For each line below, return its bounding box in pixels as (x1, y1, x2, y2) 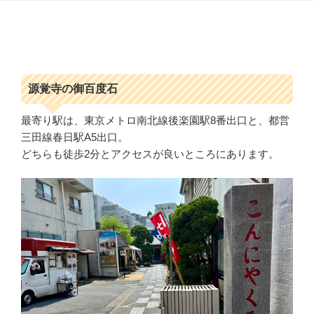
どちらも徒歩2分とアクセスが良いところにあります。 (21, 147, 279, 160)
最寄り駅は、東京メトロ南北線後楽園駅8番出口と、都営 (21, 114, 289, 126)
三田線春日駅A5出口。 (21, 130, 128, 143)
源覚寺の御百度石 (27, 83, 118, 95)
